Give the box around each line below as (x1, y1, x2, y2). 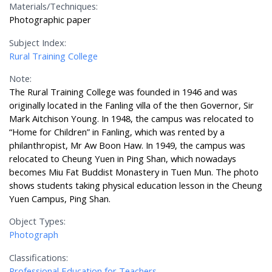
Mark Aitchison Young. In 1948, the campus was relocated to (9, 112, 254, 125)
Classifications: (9, 251, 69, 263)
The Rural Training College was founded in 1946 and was (9, 86, 238, 98)
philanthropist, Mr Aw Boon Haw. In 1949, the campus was (9, 139, 246, 152)
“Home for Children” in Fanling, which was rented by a (9, 126, 225, 138)
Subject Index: (9, 36, 67, 49)
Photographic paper (9, 13, 92, 26)
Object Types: (9, 215, 66, 228)
